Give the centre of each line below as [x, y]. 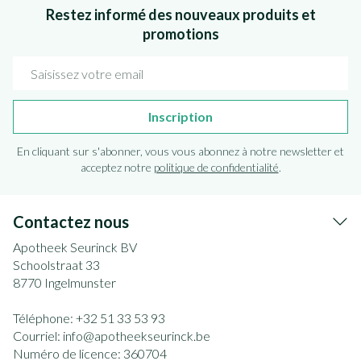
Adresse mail [51, 63]
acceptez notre [117, 167]
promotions [180, 34]
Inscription [180, 116]
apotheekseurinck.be [152, 336]
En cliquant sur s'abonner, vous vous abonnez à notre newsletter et [180, 151]
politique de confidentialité [216, 167]
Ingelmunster [80, 282]
